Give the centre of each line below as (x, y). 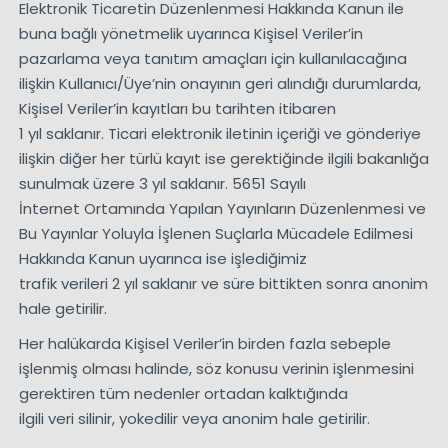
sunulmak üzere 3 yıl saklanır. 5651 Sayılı (162, 184)
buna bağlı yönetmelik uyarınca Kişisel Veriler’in (190, 34)
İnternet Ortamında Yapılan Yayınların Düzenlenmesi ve (222, 209)
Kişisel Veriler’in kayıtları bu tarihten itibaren (177, 109)
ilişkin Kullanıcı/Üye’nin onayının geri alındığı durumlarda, (219, 84)
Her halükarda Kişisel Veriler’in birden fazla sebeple (204, 344)
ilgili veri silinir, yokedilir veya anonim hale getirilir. (194, 419)
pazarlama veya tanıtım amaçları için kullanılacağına (212, 59)
